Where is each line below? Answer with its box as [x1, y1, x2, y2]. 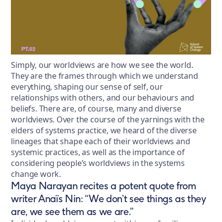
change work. [11, 168, 65, 179]
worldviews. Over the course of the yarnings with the [11, 113, 205, 125]
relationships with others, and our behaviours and [11, 92, 195, 103]
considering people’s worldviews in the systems [11, 157, 185, 168]
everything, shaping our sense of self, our [11, 81, 163, 92]
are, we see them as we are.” [11, 205, 134, 218]
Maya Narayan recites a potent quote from [11, 179, 196, 192]
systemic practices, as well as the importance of [11, 146, 185, 158]
